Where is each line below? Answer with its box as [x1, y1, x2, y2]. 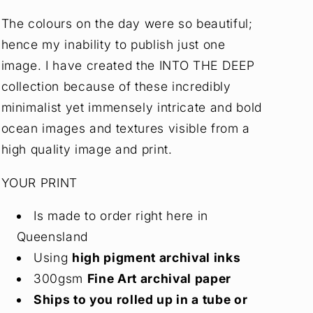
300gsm [34, 271, 87, 286]
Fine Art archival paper [87, 271, 231, 286]
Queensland [16, 229, 89, 245]
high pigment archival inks [72, 250, 241, 265]
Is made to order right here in [34, 208, 208, 224]
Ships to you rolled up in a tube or [34, 292, 248, 307]
